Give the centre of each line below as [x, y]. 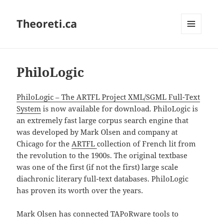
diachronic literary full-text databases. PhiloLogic [103, 179]
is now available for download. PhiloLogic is [120, 109]
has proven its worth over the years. [80, 191]
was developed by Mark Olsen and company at [97, 132]
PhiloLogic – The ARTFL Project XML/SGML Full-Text [109, 97]
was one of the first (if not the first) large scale [98, 167]
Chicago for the [44, 144]
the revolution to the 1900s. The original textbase [102, 155]
